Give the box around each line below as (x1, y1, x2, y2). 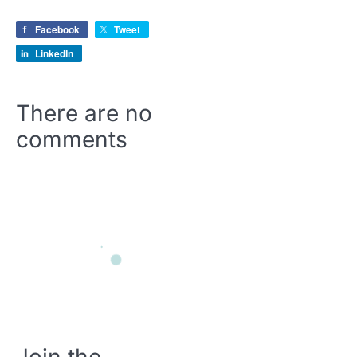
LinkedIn (35, 46, 73, 61)
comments (16, 126, 127, 153)
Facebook (35, 22, 80, 37)
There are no (16, 100, 152, 127)
